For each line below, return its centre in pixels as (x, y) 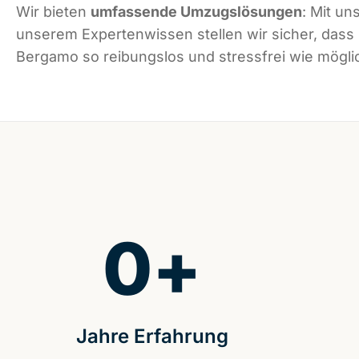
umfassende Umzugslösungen (196, 12)
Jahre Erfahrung (152, 337)
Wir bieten (53, 12)
